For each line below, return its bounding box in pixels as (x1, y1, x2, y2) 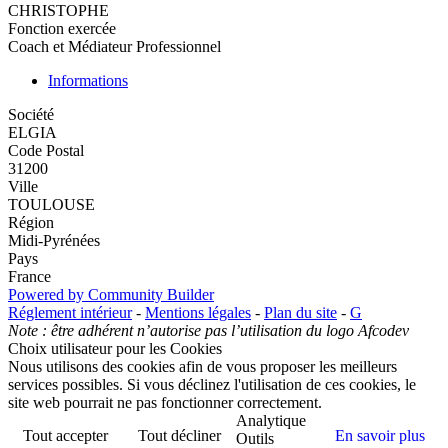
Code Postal (8, 142, 84, 160)
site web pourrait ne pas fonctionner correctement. (8, 394, 322, 412)
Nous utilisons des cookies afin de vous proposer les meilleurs (8, 358, 397, 376)
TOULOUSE (8, 196, 95, 214)
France (8, 268, 51, 286)
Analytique (236, 412, 306, 430)
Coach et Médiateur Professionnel (8, 38, 221, 56)
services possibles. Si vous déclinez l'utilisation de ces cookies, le (8, 376, 416, 394)
